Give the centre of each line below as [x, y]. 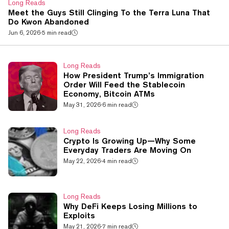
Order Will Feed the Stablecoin [124, 85]
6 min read [117, 105]
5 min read [57, 33]
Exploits [79, 216]
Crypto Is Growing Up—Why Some [130, 141]
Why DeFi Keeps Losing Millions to [130, 207]
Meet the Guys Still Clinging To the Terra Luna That [109, 13]
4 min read [117, 161]
